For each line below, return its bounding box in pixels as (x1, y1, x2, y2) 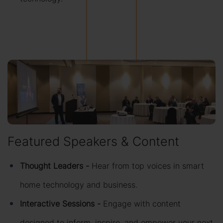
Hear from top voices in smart (92, 160, 204, 172)
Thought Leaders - (20, 160, 92, 172)
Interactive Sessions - (20, 198, 103, 210)
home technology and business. (20, 179, 137, 191)
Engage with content (103, 198, 181, 210)
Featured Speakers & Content (7, 133, 179, 150)
